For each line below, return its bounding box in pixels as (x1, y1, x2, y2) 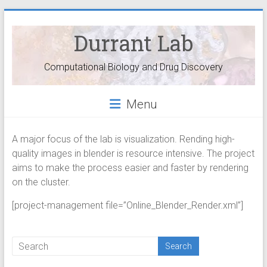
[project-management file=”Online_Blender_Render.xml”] (11, 200, 243, 211)
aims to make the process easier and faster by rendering (11, 162, 249, 173)
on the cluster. (11, 176, 70, 188)
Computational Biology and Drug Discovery (44, 61, 223, 73)
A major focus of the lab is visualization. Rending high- (11, 133, 235, 145)
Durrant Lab (74, 29, 193, 57)
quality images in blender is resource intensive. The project (11, 148, 254, 159)
